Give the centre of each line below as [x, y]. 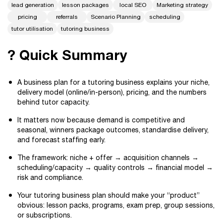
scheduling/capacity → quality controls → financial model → [115, 167]
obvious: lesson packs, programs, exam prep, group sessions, [116, 205]
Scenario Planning [116, 17]
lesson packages [85, 5]
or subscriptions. [45, 215]
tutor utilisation [32, 29]
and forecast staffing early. [61, 140]
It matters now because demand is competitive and [101, 120]
